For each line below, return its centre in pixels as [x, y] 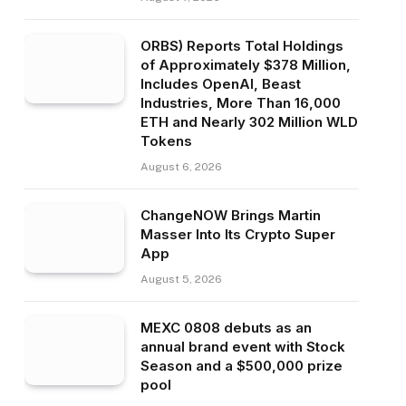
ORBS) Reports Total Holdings [242, 46]
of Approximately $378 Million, [245, 65]
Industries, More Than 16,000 [240, 103]
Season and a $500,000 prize [241, 366]
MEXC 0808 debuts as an [226, 328]
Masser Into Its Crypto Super [237, 234]
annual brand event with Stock [242, 347]
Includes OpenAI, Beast [220, 84]
